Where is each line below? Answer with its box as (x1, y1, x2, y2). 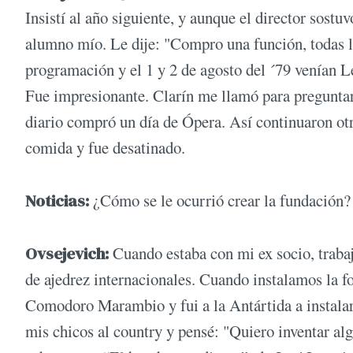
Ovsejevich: (25, 242, 109, 266)
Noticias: (25, 189, 89, 213)
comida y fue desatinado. (25, 136, 185, 158)
